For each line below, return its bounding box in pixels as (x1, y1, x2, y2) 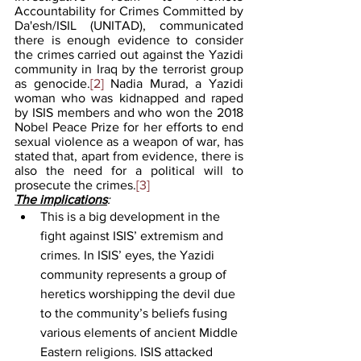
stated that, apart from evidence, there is (15, 148, 243, 163)
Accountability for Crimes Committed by (15, 3, 243, 18)
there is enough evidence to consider (15, 32, 243, 47)
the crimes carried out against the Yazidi (15, 47, 243, 61)
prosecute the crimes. (15, 177, 136, 192)
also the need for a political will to (15, 163, 243, 177)
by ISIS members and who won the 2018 (15, 105, 243, 119)
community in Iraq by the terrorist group (15, 61, 243, 76)
